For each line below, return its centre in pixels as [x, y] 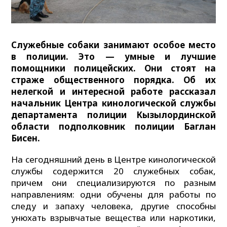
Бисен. [26, 138]
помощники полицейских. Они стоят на [113, 68]
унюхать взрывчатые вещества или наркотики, [113, 217]
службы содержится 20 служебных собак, [113, 171]
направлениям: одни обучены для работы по [113, 194]
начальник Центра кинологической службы [113, 103]
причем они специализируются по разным [113, 182]
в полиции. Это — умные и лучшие [113, 56]
